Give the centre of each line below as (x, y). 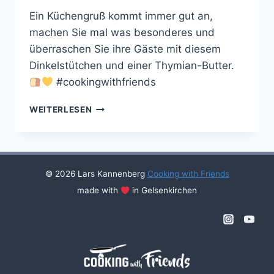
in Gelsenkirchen (164, 191)
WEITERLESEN (61, 110)
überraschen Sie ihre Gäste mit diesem (125, 49)
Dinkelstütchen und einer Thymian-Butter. (132, 66)
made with (98, 191)
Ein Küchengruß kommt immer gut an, (121, 16)
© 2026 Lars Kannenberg (96, 174)
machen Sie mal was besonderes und (122, 33)
